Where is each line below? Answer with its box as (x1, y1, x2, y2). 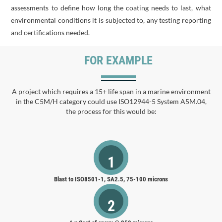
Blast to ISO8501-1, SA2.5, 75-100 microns (54, 175, 168, 183)
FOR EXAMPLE (84, 54, 153, 67)
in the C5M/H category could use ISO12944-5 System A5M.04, (15, 97, 207, 106)
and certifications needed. (11, 28, 90, 37)
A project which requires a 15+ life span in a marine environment (11, 87, 211, 96)
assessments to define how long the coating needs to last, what (11, 3, 211, 12)
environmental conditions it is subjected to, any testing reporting (11, 16, 211, 24)
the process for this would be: (65, 107, 157, 115)
